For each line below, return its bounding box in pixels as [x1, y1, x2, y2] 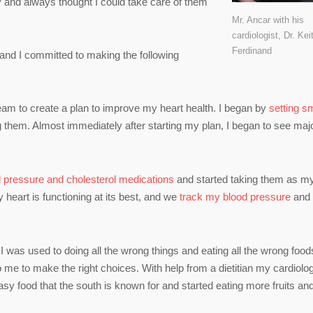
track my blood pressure [180, 190, 291, 203]
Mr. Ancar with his [232, 14, 304, 25]
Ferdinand [232, 45, 272, 56]
